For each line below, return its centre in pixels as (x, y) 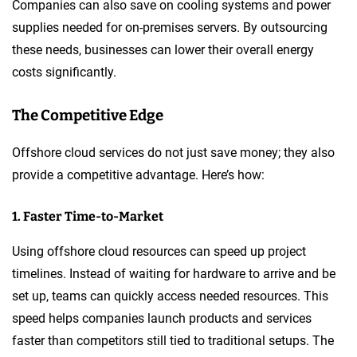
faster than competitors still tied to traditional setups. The (173, 340)
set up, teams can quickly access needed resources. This (170, 296)
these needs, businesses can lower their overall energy (163, 49)
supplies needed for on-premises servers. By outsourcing (170, 27)
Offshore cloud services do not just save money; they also (173, 152)
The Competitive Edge (88, 115)
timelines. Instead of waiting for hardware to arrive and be (174, 273)
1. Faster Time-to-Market (88, 216)
